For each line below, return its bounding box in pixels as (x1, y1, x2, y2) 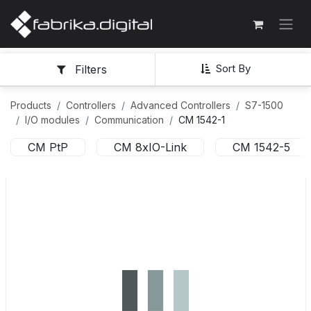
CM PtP (28, 140, 68, 154)
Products (10, 99, 51, 111)
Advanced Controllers (131, 99, 230, 111)
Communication (94, 113, 164, 126)
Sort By (216, 62, 251, 76)
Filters (74, 62, 107, 77)
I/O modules (25, 113, 80, 126)
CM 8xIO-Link (114, 140, 187, 154)
